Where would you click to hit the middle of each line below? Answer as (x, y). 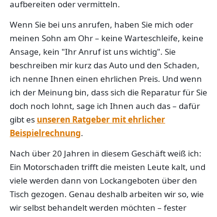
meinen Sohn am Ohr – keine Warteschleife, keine (107, 38)
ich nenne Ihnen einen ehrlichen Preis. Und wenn (106, 79)
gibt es (23, 119)
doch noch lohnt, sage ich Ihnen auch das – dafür (105, 106)
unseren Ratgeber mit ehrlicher (101, 119)
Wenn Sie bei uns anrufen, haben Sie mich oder (101, 24)
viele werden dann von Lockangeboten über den (103, 180)
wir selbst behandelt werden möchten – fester (98, 208)
